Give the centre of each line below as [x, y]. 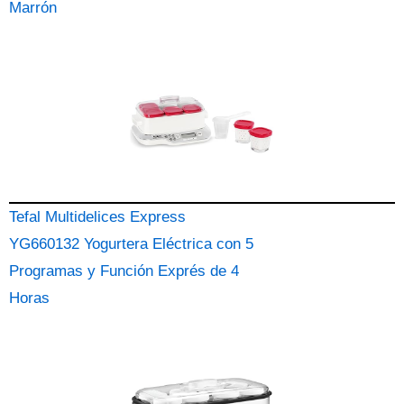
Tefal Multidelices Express [97, 217]
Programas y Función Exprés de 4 [124, 271]
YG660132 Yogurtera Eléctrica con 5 [131, 244]
